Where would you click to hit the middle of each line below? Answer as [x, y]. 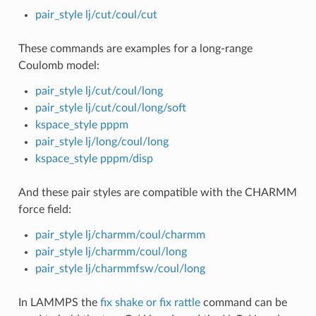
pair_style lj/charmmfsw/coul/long [120, 268]
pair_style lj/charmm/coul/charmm [120, 235]
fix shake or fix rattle [150, 302]
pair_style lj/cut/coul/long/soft [110, 108]
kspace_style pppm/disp [94, 158]
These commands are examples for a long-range [135, 48]
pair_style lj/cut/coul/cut [96, 14]
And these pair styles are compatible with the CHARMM [157, 192]
